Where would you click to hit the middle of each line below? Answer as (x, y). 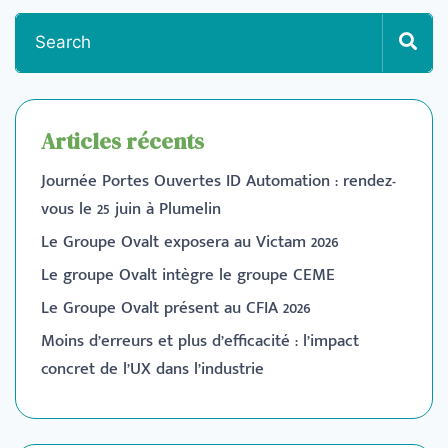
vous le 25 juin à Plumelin (131, 208)
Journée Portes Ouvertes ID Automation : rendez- (218, 180)
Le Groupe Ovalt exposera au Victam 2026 (190, 241)
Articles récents (122, 140)
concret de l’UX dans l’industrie (152, 368)
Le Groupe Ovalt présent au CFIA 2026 (176, 307)
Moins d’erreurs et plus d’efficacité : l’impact (200, 340)
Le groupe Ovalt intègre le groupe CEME (193, 274)
